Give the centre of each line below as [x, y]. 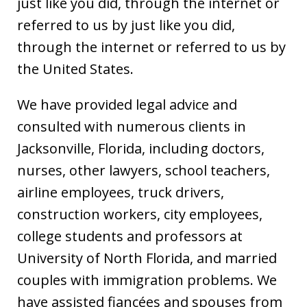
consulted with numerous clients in [132, 126]
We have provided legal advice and [127, 104]
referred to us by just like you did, [126, 25]
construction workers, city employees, [140, 214]
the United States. [75, 69]
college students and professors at [130, 236]
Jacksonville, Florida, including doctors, [141, 148]
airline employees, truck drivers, [121, 192]
